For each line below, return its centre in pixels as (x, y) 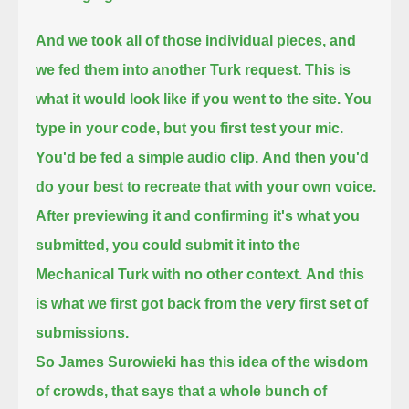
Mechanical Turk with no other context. (169, 274)
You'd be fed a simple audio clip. (147, 157)
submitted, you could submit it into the (168, 245)
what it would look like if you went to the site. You (204, 99)
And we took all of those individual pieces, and (196, 40)
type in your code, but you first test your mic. (190, 128)
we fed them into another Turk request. (169, 69)
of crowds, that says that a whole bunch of (182, 391)
